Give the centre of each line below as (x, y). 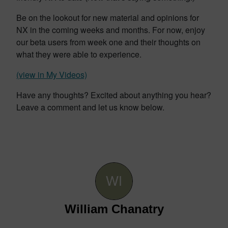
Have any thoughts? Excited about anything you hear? (114, 95)
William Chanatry (114, 209)
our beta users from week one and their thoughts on (108, 42)
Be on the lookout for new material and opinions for (108, 18)
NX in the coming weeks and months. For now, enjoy (111, 30)
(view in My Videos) (52, 75)
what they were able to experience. (79, 54)
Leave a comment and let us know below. (90, 107)
